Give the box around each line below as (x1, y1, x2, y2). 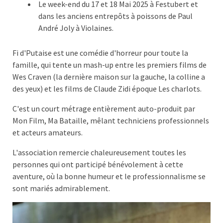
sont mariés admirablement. (12, 183, 111, 194)
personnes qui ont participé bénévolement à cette (12, 159, 183, 170)
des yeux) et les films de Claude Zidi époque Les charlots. (12, 84, 202, 94)
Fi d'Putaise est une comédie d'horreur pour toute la (12, 48, 188, 58)
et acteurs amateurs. (12, 127, 83, 138)
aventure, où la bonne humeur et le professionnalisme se (12, 171, 206, 182)
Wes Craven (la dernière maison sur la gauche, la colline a (12, 72, 205, 82)
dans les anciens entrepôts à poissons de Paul (38, 11, 193, 21)
